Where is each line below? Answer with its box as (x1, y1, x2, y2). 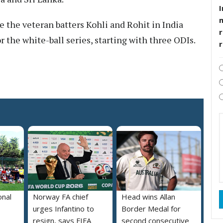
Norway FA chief (33, 191, 88, 202)
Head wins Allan (121, 191, 175, 202)
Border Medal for (121, 203, 181, 214)
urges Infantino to (33, 203, 94, 214)
